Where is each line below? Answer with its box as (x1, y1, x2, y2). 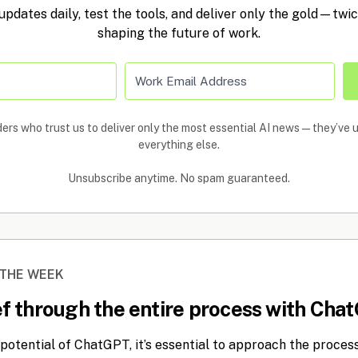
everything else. (138, 137, 220, 151)
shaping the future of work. (97, 25, 261, 41)
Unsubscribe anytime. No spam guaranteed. (68, 171, 290, 185)
